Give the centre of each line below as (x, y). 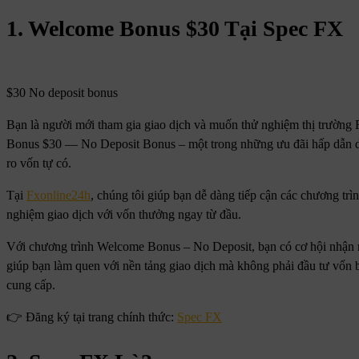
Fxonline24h (58, 195)
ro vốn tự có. (39, 163)
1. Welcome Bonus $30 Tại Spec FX (175, 28)
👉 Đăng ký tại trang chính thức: (92, 317)
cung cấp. (31, 284)
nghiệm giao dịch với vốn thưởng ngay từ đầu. (124, 214)
